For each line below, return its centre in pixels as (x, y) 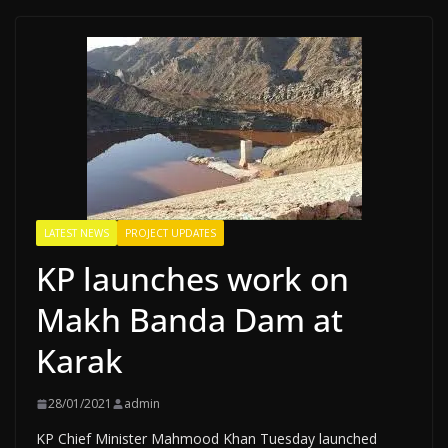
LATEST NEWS (76, 233)
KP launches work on (192, 278)
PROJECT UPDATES (170, 233)
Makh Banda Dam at (189, 319)
